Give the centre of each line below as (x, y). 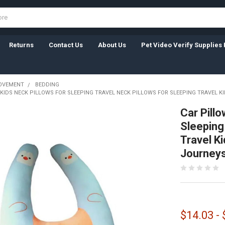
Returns (21, 45)
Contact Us (66, 45)
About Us (112, 45)
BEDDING (47, 84)
